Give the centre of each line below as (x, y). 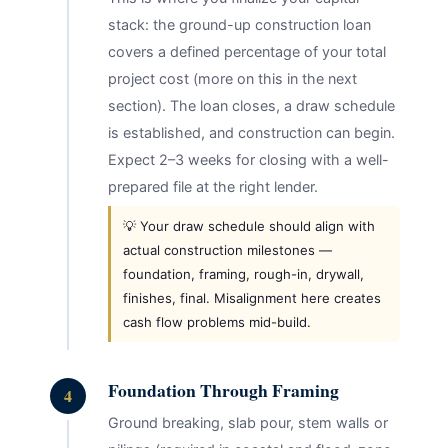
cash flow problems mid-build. (216, 322)
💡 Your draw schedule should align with (248, 226)
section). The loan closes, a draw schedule (251, 106)
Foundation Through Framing (223, 390)
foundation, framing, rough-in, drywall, (243, 274)
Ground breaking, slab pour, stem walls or (247, 422)
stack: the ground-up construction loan (239, 25)
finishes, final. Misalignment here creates (251, 298)
